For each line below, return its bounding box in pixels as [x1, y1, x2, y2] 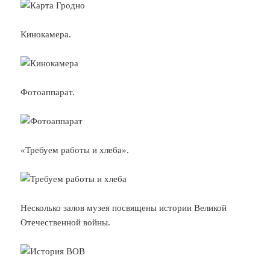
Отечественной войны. [20, 217, 111, 227]
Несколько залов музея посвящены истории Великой [20, 202, 227, 213]
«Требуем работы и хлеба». [20, 145, 130, 155]
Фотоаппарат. [20, 87, 75, 97]
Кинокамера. [20, 29, 72, 39]
